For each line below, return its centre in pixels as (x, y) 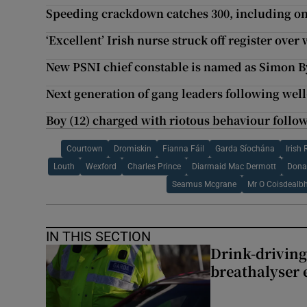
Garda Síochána (245, 149)
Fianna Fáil (184, 149)
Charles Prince (154, 167)
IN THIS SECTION (99, 237)
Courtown (85, 149)
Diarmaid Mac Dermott (234, 167)
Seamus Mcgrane (204, 185)
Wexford (101, 167)
